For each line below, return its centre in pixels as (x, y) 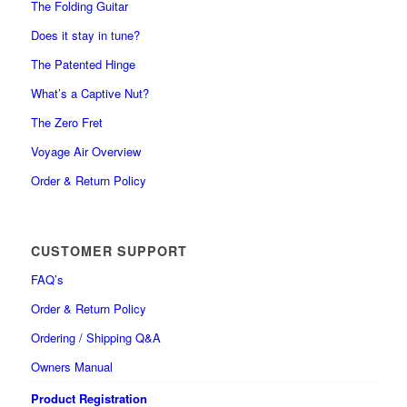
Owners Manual (71, 366)
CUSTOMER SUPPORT (109, 250)
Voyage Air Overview (85, 151)
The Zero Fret (66, 122)
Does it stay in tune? (85, 35)
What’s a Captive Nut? (89, 93)
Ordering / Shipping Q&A (95, 337)
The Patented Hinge (83, 64)
